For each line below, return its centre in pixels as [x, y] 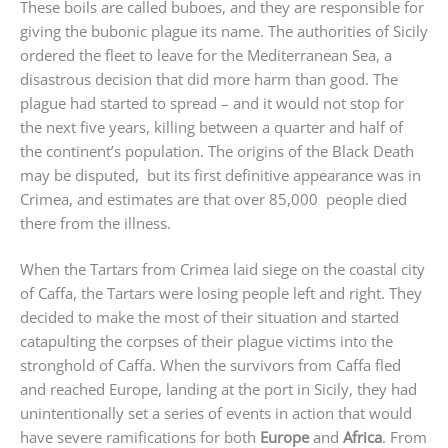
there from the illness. [95, 222]
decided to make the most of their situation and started [209, 317]
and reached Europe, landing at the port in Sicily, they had [218, 389]
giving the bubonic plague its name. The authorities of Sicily [224, 30]
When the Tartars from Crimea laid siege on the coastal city [222, 269]
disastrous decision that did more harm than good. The [209, 78]
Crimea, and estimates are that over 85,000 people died [213, 198]
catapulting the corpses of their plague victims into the [206, 341]
